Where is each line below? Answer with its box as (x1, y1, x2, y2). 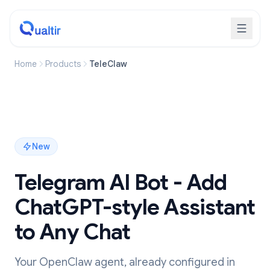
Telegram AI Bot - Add (14, 169, 227, 196)
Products (45, 58, 81, 69)
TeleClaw (89, 58, 127, 69)
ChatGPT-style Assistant (14, 193, 256, 221)
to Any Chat (14, 218, 131, 245)
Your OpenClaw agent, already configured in (14, 256, 235, 269)
